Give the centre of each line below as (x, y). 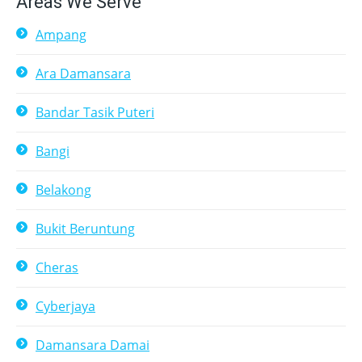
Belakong (63, 190)
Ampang (61, 35)
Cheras (57, 267)
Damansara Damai (93, 345)
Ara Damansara (83, 74)
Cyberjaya (65, 306)
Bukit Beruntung (85, 229)
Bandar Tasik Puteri (95, 112)
